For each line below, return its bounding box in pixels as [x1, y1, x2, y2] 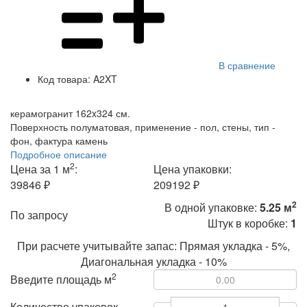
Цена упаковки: [153, 161, 232, 177]
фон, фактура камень [10, 134, 108, 148]
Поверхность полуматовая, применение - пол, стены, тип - [10, 120, 275, 134]
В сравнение [219, 58, 275, 73]
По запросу [10, 207, 68, 223]
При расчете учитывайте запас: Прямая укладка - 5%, [17, 238, 290, 254]
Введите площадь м [10, 271, 112, 288]
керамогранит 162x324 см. [10, 106, 130, 121]
